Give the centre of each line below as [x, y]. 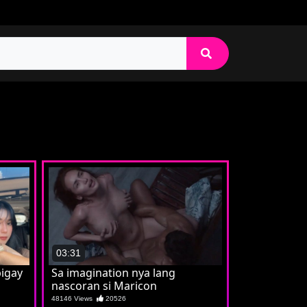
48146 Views [74, 298]
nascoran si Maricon [104, 285]
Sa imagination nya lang [113, 272]
